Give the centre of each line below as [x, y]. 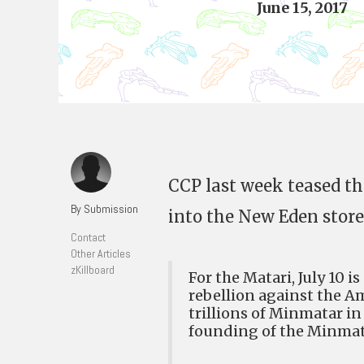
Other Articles [101, 253]
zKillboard [93, 270]
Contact [88, 237]
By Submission [104, 209]
